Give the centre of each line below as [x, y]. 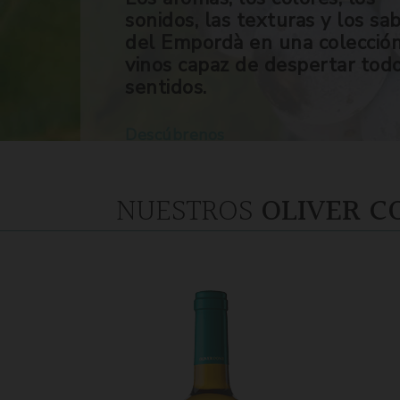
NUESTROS [188, 212]
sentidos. [166, 87]
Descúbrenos [175, 135]
